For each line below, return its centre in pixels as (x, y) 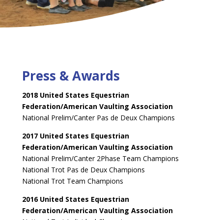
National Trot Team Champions (72, 181)
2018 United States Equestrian (75, 95)
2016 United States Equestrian (75, 199)
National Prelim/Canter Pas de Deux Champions (98, 118)
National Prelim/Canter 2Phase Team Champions (100, 158)
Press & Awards (71, 76)
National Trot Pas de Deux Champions (83, 170)
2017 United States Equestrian (75, 136)
